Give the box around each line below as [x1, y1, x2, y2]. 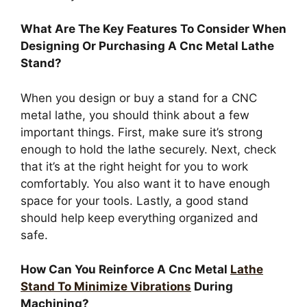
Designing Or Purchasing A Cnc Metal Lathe [21, 39, 274, 53]
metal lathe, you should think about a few [21, 108, 249, 122]
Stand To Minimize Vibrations [21, 280, 191, 294]
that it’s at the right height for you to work [21, 159, 248, 173]
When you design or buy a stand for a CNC [21, 90, 257, 105]
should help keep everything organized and [21, 210, 258, 225]
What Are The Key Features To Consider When [21, 22, 286, 36]
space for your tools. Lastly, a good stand [21, 193, 249, 208]
